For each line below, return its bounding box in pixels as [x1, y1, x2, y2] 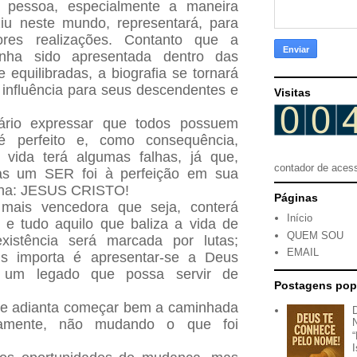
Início [287, 212, 313, 225]
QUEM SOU [287, 229, 344, 241]
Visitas [274, 86, 311, 99]
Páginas [274, 191, 318, 204]
